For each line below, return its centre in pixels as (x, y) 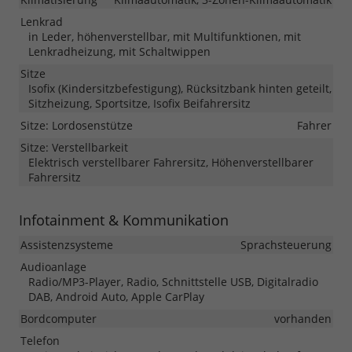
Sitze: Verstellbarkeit (74, 148)
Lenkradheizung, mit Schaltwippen (119, 52)
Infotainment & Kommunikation (124, 220)
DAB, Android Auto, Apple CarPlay (116, 297)
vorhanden (303, 319)
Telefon (40, 341)
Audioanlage (53, 267)
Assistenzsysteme (67, 245)
